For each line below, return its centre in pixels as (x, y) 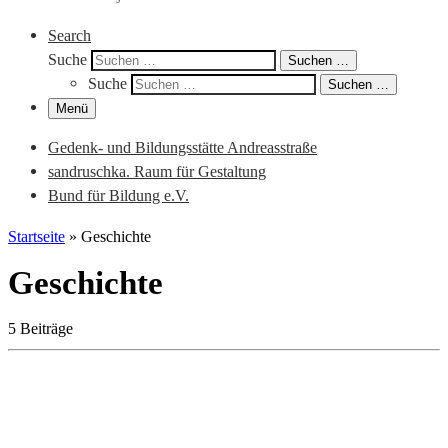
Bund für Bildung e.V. (118, 196)
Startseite (36, 236)
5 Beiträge (40, 329)
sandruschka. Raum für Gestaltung (157, 172)
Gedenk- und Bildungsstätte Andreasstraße (182, 148)
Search (69, 35)
